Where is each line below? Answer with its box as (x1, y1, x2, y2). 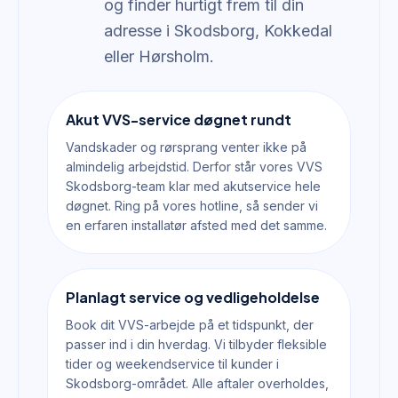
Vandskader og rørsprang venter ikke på (66, 139, 306, 155)
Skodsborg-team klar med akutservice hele (66, 179, 321, 194)
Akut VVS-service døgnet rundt (66, 110, 291, 129)
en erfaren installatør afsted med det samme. (66, 218, 327, 233)
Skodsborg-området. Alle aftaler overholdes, (66, 376, 329, 391)
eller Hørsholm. (104, 47, 214, 66)
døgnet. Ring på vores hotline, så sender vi (66, 198, 318, 213)
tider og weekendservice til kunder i (66, 356, 279, 371)
